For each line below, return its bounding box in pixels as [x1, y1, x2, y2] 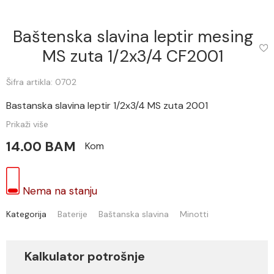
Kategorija [6, 209, 46, 220]
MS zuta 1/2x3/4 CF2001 [42, 45, 224, 67]
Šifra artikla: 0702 [6, 76, 76, 87]
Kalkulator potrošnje [24, 248, 145, 264]
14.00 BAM [6, 138, 76, 155]
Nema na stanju [23, 184, 97, 198]
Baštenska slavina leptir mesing [12, 26, 253, 47]
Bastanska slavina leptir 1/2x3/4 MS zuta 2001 [6, 99, 208, 112]
